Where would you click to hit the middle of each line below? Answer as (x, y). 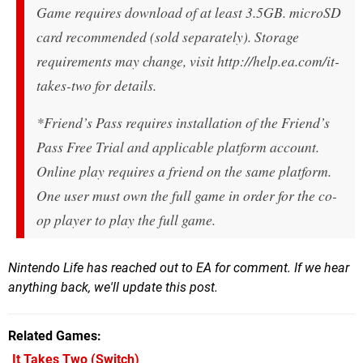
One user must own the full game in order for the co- (187, 196)
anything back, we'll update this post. (113, 288)
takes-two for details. (96, 85)
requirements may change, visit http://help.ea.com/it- (188, 61)
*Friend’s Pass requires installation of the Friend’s (183, 123)
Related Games (53, 336)
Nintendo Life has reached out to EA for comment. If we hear (179, 268)
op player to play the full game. (126, 220)
